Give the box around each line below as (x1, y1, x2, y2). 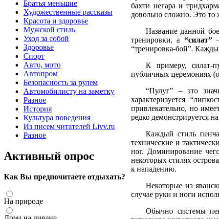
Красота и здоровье (23, 17, 88, 25)
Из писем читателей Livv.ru (23, 122, 115, 131)
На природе (4, 197, 43, 205)
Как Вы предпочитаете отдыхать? (4, 172, 125, 181)
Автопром (23, 69, 58, 78)
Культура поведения (23, 113, 90, 122)
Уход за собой (23, 34, 69, 43)
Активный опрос (4, 149, 94, 162)
